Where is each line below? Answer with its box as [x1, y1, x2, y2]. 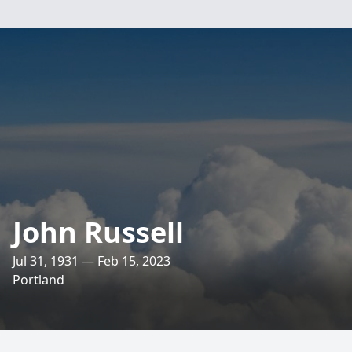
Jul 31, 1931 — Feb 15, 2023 [13, 252, 170, 269]
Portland [13, 271, 64, 288]
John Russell [13, 213, 184, 251]
